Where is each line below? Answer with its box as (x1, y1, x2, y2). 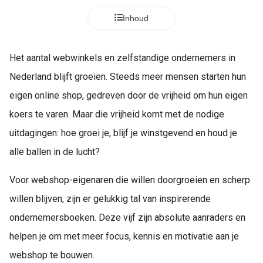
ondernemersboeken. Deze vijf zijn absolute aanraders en (9, 212, 245, 223)
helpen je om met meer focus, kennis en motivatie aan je (9, 231, 239, 242)
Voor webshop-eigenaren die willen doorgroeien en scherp (9, 174, 250, 186)
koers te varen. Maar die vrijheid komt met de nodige (9, 109, 224, 120)
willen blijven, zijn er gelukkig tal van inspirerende (9, 193, 211, 204)
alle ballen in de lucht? (9, 146, 100, 157)
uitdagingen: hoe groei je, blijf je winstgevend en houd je (9, 127, 237, 139)
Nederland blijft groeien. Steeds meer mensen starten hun (9, 71, 246, 82)
